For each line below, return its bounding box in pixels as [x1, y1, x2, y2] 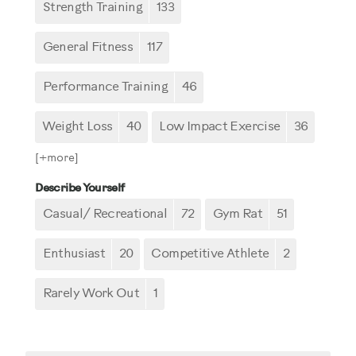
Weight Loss [42, 120, 113, 134]
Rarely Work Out [42, 287, 140, 301]
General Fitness [42, 41, 133, 55]
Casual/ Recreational [42, 207, 167, 222]
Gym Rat [212, 207, 263, 222]
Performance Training [42, 80, 168, 95]
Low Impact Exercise [159, 120, 281, 134]
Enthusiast [42, 247, 106, 261]
